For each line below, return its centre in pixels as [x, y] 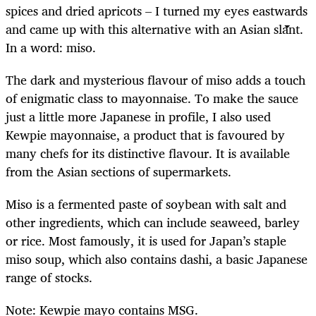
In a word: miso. [51, 47]
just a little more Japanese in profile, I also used [138, 117]
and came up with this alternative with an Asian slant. [154, 29]
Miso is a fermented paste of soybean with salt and [146, 204]
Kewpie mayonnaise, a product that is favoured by [145, 135]
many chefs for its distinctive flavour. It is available [148, 153]
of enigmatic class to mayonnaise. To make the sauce [152, 98]
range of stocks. [49, 278]
